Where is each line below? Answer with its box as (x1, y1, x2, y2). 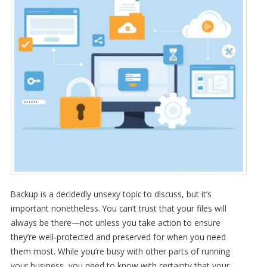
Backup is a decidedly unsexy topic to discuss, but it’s (10, 188, 212, 200)
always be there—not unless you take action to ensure (10, 216, 221, 228)
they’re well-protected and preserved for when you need (10, 231, 226, 243)
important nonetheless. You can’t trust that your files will (10, 202, 226, 214)
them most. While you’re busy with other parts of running (10, 245, 230, 257)
